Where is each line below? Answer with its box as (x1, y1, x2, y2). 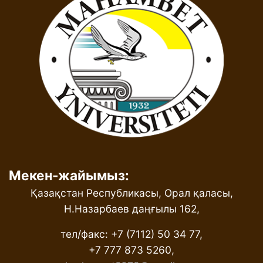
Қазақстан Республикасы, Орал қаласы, (30, 186, 233, 199)
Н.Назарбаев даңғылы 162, (63, 202, 200, 215)
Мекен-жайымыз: (9, 167, 129, 183)
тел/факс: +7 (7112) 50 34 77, (60, 227, 203, 240)
